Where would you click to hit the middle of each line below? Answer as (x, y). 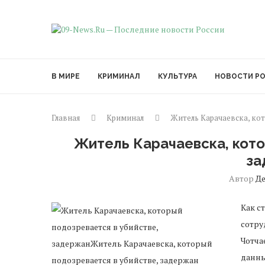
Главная (66, 118)
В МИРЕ (66, 76)
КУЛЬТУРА (177, 76)
